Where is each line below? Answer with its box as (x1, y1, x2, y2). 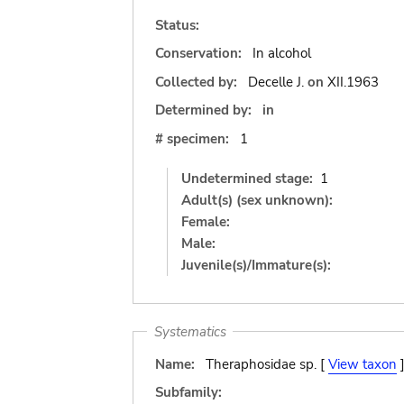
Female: (181, 212, 230, 231)
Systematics (153, 322, 226, 341)
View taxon (327, 354, 397, 373)
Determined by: (155, 101, 252, 119)
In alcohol (252, 44, 311, 62)
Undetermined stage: (181, 169, 313, 188)
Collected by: (155, 72, 241, 91)
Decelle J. (247, 72, 304, 91)
